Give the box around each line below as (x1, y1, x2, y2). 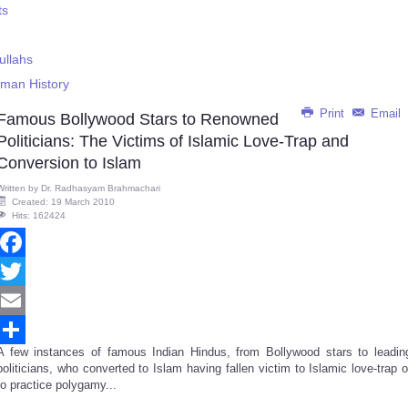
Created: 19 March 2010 (12, 197, 115, 207)
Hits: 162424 (12, 210, 66, 220)
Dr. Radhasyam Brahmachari (41, 183, 160, 193)
